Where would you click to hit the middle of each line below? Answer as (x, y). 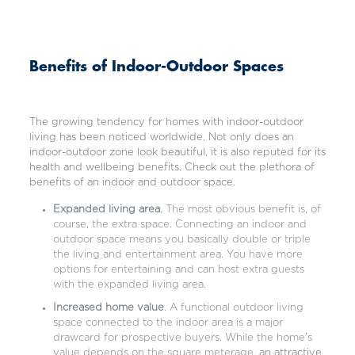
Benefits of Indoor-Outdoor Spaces (156, 67)
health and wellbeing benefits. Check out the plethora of (172, 168)
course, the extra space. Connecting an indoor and (179, 225)
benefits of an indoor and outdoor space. (132, 183)
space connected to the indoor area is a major (168, 323)
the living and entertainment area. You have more (177, 255)
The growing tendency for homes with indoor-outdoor (166, 122)
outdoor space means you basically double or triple (181, 240)
